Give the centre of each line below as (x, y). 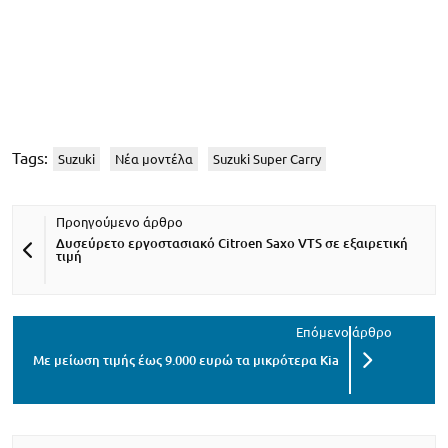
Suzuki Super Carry (267, 159)
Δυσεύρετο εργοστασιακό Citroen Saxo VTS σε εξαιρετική (232, 243)
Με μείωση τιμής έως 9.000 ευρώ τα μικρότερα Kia (186, 359)
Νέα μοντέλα (154, 159)
